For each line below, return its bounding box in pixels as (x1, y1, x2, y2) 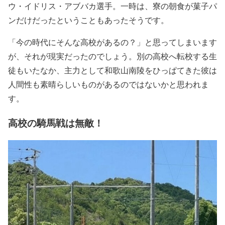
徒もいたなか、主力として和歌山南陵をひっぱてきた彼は (8, 65, 217, 76)
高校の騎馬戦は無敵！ (8, 116, 103, 130)
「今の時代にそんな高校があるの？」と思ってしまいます (8, 37, 217, 48)
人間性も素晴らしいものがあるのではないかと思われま (8, 79, 209, 90)
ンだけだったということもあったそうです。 (8, 15, 169, 26)
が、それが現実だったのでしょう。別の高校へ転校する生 (8, 51, 217, 62)
